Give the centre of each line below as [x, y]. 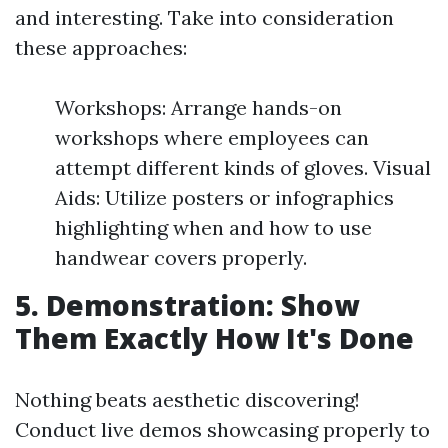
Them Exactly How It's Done [214, 338]
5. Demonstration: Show [187, 305]
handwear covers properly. [181, 257]
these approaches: [101, 47]
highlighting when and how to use [213, 227]
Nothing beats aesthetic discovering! [187, 399]
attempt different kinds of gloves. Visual [243, 167]
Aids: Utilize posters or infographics [224, 197]
